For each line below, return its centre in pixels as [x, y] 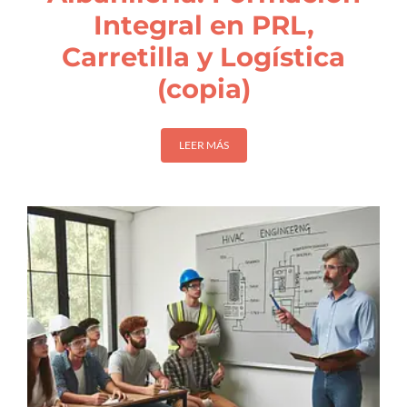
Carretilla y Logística [203, 56]
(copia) [203, 88]
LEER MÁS [203, 145]
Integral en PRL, [203, 25]
